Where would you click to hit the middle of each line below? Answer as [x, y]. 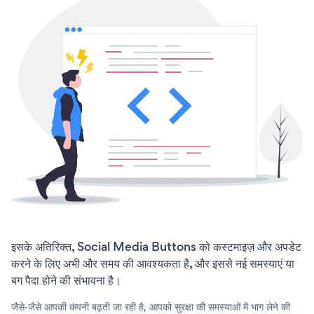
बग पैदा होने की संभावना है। [66, 281]
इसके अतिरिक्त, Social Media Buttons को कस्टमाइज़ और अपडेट [156, 247]
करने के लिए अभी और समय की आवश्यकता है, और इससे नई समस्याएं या [153, 264]
